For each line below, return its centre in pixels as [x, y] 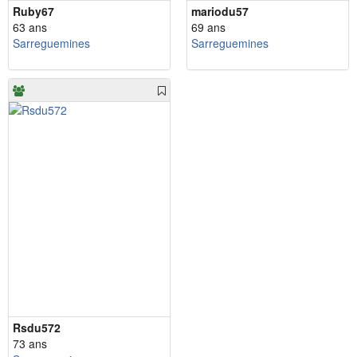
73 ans [30, 343]
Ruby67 [33, 11]
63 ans [30, 27]
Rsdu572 [37, 327]
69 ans [208, 27]
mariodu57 [220, 11]
